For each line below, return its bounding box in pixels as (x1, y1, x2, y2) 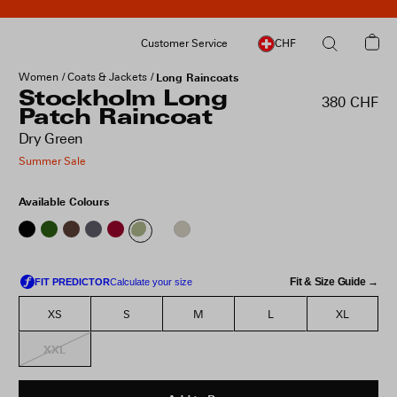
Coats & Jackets (66, 71, 147, 83)
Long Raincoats (155, 71, 238, 84)
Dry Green (18, 130, 82, 147)
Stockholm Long (18, 90, 228, 111)
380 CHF (321, 94, 378, 111)
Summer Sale (18, 155, 86, 167)
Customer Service (140, 37, 228, 50)
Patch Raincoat (18, 108, 213, 129)
